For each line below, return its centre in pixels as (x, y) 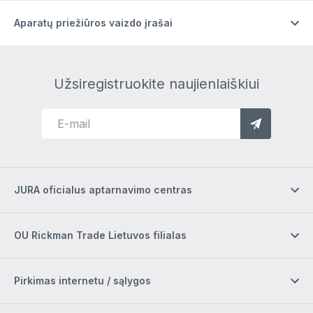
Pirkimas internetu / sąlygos (82, 280)
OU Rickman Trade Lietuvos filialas (100, 235)
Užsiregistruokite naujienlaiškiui (156, 83)
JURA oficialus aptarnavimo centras (103, 189)
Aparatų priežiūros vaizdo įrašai (93, 22)
